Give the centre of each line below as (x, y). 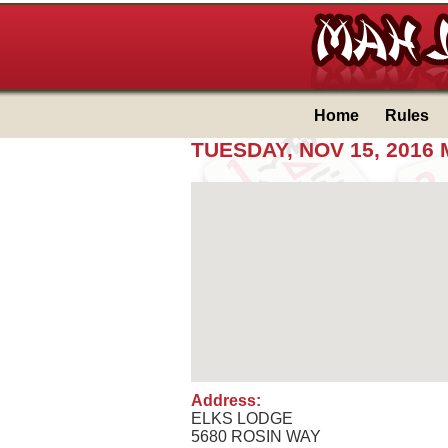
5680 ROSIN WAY (256, 436)
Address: (226, 400)
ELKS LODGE (242, 418)
